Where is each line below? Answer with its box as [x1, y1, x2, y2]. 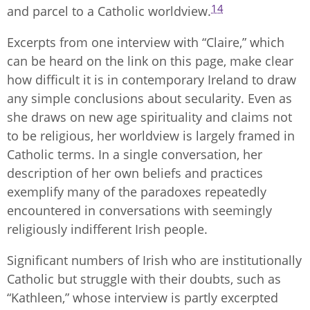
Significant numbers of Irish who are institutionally [7, 252, 302, 269]
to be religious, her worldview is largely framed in [7, 127, 295, 145]
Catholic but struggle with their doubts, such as [7, 271, 281, 288]
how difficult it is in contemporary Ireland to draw [7, 71, 296, 89]
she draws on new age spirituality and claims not [7, 109, 292, 126]
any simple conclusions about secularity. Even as [7, 90, 292, 107]
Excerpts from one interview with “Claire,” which [7, 34, 284, 51]
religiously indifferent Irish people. [7, 221, 211, 238]
